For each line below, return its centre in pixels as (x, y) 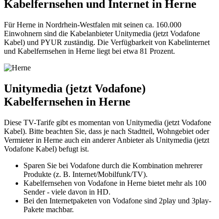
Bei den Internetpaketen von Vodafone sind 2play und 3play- (117, 200)
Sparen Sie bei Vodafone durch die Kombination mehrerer (113, 165)
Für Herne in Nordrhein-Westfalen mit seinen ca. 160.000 (93, 24)
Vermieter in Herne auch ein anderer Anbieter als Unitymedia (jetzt (107, 140)
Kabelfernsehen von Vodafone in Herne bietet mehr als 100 (115, 183)
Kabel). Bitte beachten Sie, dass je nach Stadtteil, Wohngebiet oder (107, 131)
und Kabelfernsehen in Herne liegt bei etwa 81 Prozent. (89, 51)
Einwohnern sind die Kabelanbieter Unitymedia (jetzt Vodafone (102, 33)
